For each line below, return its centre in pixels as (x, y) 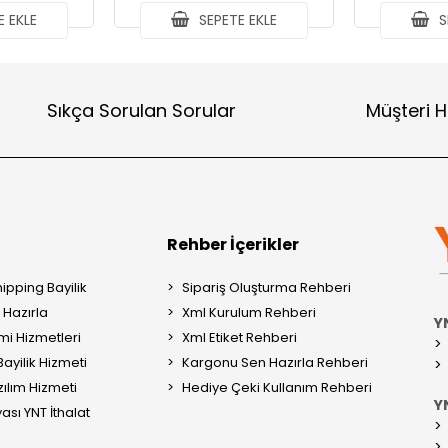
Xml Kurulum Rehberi (249, 312)
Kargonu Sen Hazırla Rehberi (275, 362)
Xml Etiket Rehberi (240, 337)
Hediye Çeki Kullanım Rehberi (277, 387)
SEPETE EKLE (236, 20)
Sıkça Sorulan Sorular (141, 110)
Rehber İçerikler (233, 244)
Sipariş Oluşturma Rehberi (267, 287)
